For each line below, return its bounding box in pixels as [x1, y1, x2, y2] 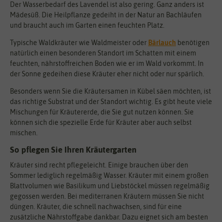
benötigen [176, 38, 210, 47]
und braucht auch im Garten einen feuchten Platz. [10, 21, 165, 29]
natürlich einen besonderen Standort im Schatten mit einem [10, 49, 196, 57]
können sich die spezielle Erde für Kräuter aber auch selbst [10, 118, 192, 126]
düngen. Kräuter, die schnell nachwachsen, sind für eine [10, 203, 182, 211]
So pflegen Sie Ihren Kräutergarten [10, 144, 136, 155]
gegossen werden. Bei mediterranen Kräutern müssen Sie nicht [10, 192, 204, 201]
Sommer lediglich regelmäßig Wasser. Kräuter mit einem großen [10, 171, 209, 180]
